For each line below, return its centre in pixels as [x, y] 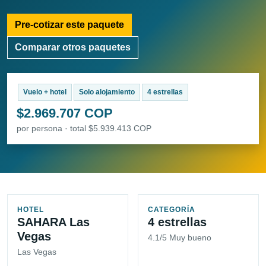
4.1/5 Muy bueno [180, 238]
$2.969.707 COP [65, 113]
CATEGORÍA [172, 210]
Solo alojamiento [107, 92]
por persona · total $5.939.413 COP [84, 129]
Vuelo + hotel [45, 92]
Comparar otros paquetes [73, 47]
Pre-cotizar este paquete [69, 25]
